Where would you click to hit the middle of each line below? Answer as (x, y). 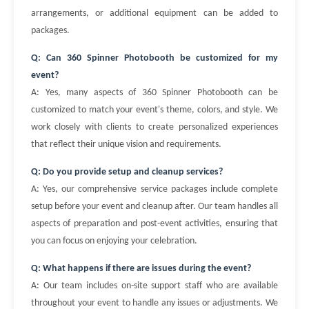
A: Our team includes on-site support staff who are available (154, 286)
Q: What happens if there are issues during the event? (141, 269)
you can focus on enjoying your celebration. (114, 241)
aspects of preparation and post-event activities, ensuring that (154, 224)
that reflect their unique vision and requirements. (126, 144)
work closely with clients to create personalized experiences (154, 127)
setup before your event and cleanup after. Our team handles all (154, 207)
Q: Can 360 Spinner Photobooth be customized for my (154, 58)
